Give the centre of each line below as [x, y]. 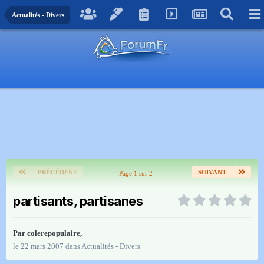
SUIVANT [212, 172]
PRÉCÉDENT [57, 172]
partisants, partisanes [78, 201]
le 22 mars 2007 [38, 246]
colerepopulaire [54, 233]
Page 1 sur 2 [138, 173]
